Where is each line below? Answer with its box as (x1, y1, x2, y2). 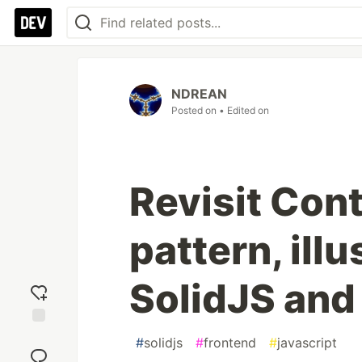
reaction (17, 343, 61, 357)
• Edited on (219, 104, 269, 116)
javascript (277, 335, 337, 351)
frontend (204, 335, 256, 351)
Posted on (171, 104, 219, 116)
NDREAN (171, 86, 227, 102)
